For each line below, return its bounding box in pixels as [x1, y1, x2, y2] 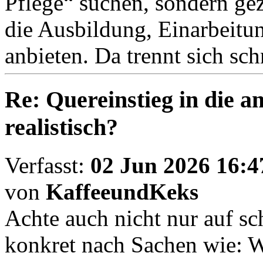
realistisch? [5, 114, 118, 141]
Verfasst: [5, 152, 90, 178]
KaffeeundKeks [46, 178, 198, 204]
